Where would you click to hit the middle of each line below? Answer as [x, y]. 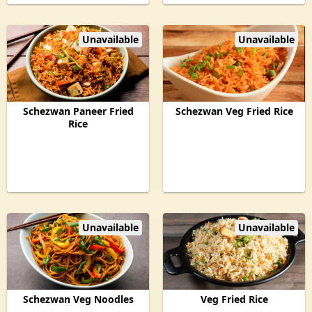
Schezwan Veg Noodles [78, 299]
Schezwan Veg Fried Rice [234, 111]
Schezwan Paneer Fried [78, 111]
